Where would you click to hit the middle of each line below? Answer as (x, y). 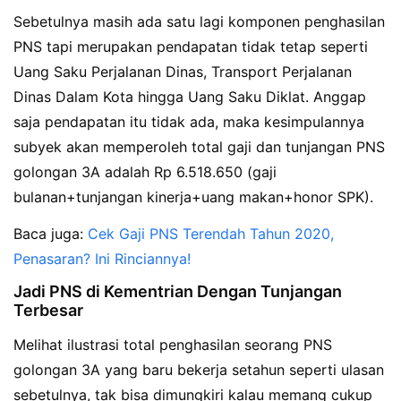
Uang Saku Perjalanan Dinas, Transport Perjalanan (183, 71)
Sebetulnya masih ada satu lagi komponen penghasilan (199, 21)
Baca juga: (51, 233)
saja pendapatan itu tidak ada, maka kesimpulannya (189, 121)
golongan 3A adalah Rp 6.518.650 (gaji (145, 171)
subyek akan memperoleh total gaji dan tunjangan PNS (199, 146)
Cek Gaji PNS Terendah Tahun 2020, (211, 233)
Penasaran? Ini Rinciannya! (102, 258)
